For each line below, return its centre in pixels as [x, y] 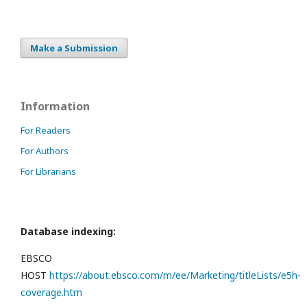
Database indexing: [68, 232]
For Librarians [48, 172]
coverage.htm [51, 293]
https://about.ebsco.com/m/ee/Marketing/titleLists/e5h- [175, 275]
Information [55, 107]
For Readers [46, 131]
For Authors [45, 151]
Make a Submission [74, 48]
